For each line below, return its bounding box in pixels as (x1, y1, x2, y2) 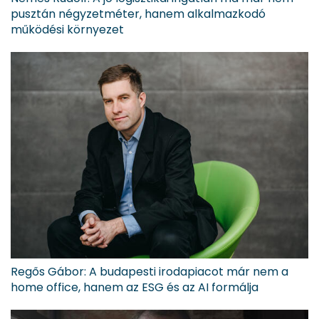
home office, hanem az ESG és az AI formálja (11, 279, 258, 296)
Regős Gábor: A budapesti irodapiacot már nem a (11, 263, 288, 281)
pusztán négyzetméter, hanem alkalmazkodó (11, 6, 266, 23)
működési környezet (11, 21, 124, 38)
